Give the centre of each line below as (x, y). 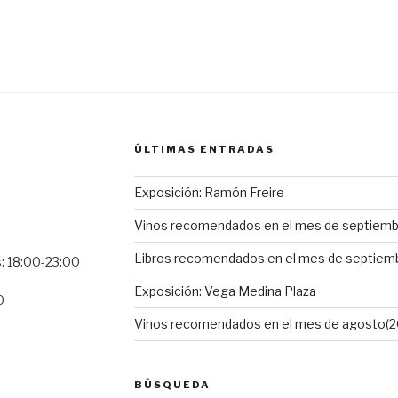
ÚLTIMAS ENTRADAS (204, 149)
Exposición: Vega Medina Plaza (225, 291)
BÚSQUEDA (172, 384)
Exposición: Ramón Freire (209, 192)
